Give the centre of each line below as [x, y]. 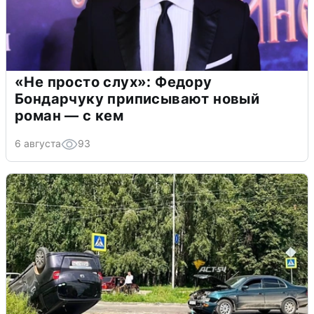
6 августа [38, 143]
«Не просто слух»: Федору [114, 82]
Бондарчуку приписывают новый [137, 98]
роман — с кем [69, 115]
